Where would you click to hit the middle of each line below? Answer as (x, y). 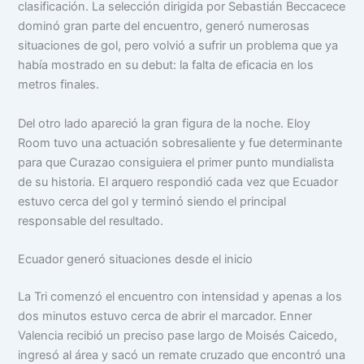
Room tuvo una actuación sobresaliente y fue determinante (180, 143)
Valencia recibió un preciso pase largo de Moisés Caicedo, (178, 335)
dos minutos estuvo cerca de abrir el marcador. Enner (165, 316)
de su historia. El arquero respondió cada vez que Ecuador (178, 182)
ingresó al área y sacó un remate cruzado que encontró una (182, 355)
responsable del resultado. (91, 221)
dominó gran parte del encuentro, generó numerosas (164, 26)
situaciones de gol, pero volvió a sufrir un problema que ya (178, 46)
